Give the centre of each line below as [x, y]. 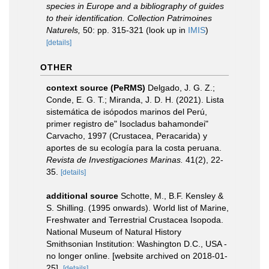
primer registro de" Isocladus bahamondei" [127, 124]
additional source [82, 196]
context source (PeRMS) [96, 88]
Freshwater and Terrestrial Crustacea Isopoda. [135, 220]
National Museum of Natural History [114, 232]
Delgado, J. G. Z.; [181, 88]
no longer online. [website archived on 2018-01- [137, 256]
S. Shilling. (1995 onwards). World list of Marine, [138, 208]
